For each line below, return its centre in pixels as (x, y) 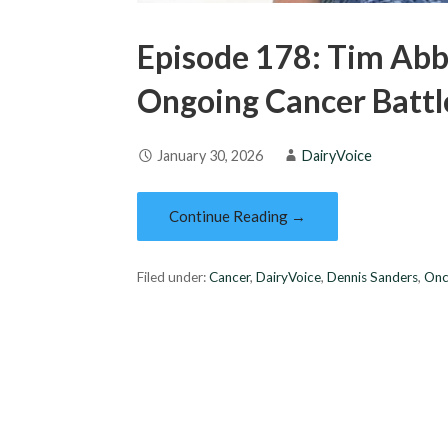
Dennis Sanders (373, 277)
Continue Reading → (238, 216)
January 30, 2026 (210, 156)
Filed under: (173, 277)
